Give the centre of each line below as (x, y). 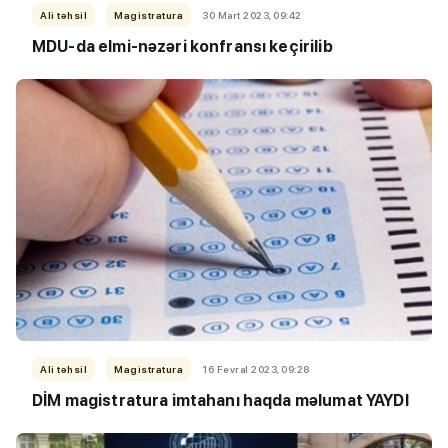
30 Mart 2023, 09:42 (252, 15)
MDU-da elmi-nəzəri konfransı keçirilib (182, 47)
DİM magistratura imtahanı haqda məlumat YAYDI (220, 401)
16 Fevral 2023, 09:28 (256, 369)
